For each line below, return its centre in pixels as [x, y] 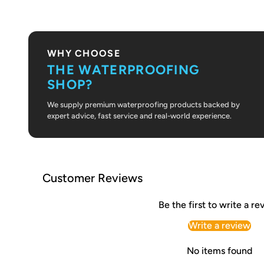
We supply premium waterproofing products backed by [143, 104]
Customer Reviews [93, 178]
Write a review [219, 225]
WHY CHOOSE [84, 53]
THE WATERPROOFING [123, 70]
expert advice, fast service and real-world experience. [139, 115]
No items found [219, 250]
